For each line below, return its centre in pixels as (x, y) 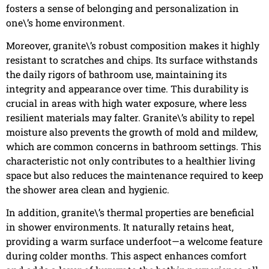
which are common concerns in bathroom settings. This (134, 146)
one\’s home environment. (65, 22)
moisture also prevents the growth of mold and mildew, (132, 131)
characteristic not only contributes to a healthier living (131, 160)
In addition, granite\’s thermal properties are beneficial (130, 213)
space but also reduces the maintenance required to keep (134, 175)
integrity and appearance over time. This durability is (127, 88)
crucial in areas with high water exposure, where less (126, 103)
